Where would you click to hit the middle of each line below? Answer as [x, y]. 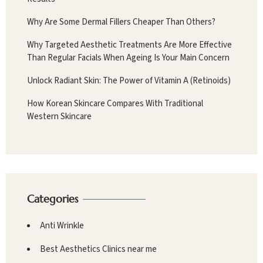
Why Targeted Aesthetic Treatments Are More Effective [129, 45]
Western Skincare [59, 116]
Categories [53, 198]
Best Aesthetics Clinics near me [98, 249]
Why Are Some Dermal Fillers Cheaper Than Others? [121, 22]
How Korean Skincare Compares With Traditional [115, 103]
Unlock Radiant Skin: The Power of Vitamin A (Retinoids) [129, 80]
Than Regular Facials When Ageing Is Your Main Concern [128, 58]
